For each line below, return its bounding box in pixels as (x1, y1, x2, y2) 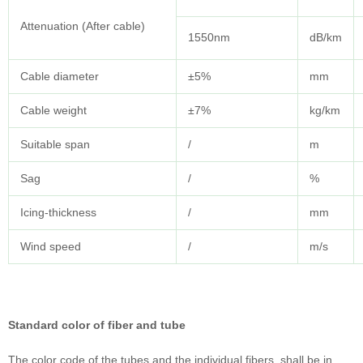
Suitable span (20, 138, 90, 152)
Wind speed (20, 240, 81, 254)
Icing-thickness (20, 206, 96, 220)
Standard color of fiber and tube (8, 318, 186, 332)
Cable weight (20, 104, 87, 117)
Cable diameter (20, 70, 99, 83)
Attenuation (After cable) (20, 19, 145, 33)
